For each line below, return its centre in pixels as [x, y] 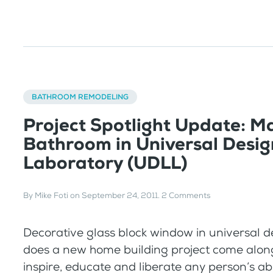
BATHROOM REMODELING [80, 97]
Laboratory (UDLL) [105, 163]
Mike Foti [51, 195]
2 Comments [186, 195]
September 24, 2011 [120, 195]
